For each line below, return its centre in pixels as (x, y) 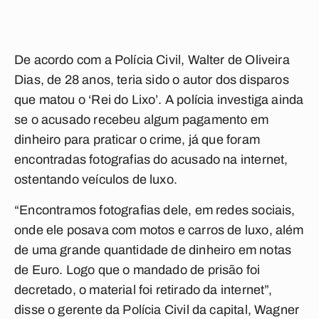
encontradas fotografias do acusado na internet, (151, 159)
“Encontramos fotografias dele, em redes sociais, (155, 210)
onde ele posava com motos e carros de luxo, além (159, 230)
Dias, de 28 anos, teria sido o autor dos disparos (152, 80)
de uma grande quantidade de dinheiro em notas (153, 250)
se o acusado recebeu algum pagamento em (142, 120)
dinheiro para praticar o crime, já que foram (137, 140)
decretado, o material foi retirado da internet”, (143, 290)
